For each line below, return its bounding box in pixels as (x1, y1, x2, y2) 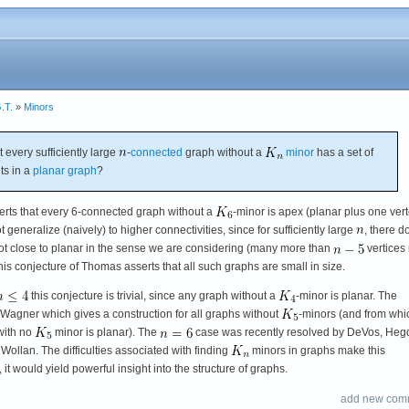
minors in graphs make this (249, 343, 385, 357)
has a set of (314, 145, 373, 159)
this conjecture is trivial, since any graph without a (28, 288, 278, 302)
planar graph (33, 163, 97, 177)
